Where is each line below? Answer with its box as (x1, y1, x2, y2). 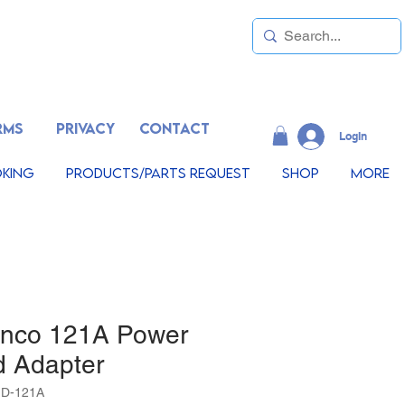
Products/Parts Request (65, 164, 250, 181)
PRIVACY (55, 119, 115, 137)
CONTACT (139, 119, 210, 137)
